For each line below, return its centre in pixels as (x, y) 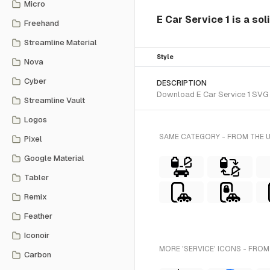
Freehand (42, 23)
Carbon (38, 255)
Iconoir (37, 235)
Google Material (54, 158)
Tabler (36, 177)
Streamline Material (61, 42)
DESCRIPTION (182, 83)
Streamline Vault (55, 100)
